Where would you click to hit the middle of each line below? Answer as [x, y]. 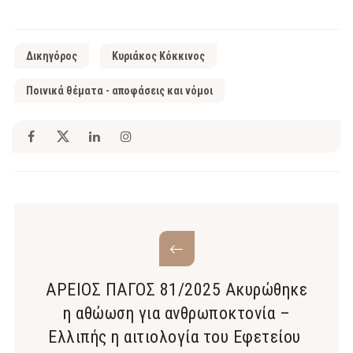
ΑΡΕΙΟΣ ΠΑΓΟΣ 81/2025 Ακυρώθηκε [176, 290]
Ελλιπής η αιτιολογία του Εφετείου [176, 337]
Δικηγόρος [52, 56]
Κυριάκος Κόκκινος [158, 56]
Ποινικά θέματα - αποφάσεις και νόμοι [119, 91]
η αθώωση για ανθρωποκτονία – [176, 314]
